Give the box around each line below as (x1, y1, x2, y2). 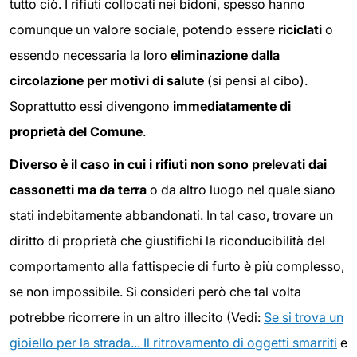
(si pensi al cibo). (204, 72, 308, 88)
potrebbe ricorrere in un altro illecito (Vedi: (10, 309, 264, 326)
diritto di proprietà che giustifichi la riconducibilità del (10, 233, 325, 249)
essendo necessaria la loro (10, 46, 171, 63)
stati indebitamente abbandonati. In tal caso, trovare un (10, 207, 333, 224)
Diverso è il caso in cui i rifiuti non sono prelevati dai (10, 156, 327, 173)
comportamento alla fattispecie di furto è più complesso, (10, 258, 344, 275)
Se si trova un (264, 309, 343, 326)
